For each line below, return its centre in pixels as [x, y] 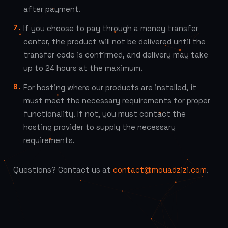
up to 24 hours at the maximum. [83, 68]
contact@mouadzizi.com [160, 170]
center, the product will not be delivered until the [115, 41]
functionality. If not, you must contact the [105, 114]
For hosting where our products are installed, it [110, 87]
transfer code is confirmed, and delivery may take [116, 55]
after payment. [52, 9]
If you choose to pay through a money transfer [111, 28]
